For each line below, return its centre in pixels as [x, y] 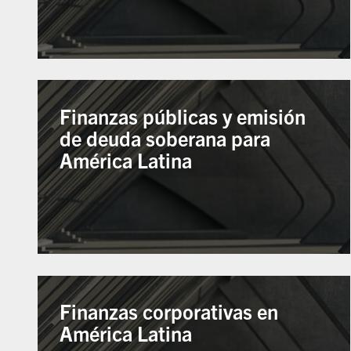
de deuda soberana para [165, 138]
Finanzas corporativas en [169, 311]
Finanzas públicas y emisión [183, 116]
